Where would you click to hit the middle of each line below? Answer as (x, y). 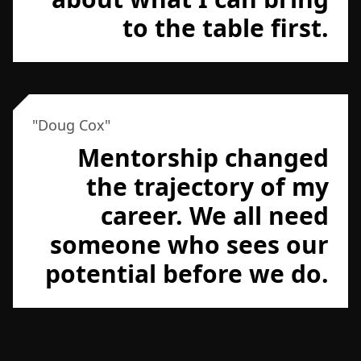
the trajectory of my (207, 187)
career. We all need (215, 216)
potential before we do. (187, 274)
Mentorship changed (203, 158)
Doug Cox (71, 125)
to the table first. (226, 28)
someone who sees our (189, 245)
